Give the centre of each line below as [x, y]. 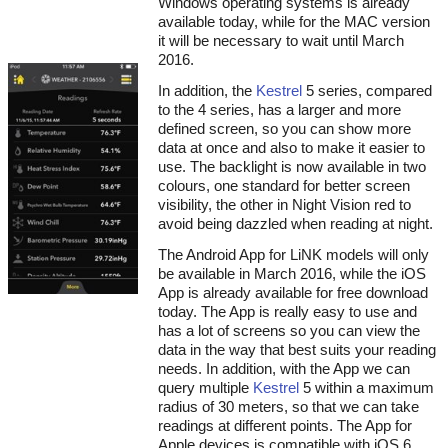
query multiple [205, 387]
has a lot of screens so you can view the [289, 330]
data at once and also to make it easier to [291, 147]
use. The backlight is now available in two [292, 166]
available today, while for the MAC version [294, 21]
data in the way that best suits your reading [297, 349]
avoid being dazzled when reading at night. [295, 223]
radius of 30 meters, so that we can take [288, 406]
